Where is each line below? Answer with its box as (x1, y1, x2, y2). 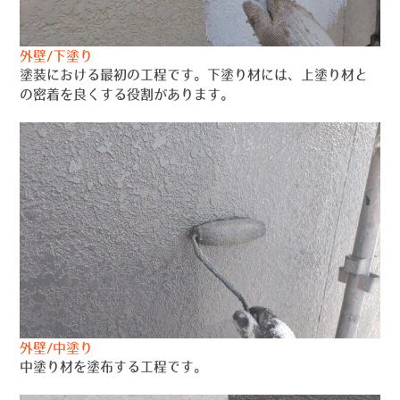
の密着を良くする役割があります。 (20, 87, 235, 101)
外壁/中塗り (20, 340, 94, 354)
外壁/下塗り (20, 49, 94, 62)
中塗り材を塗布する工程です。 (20, 359, 208, 373)
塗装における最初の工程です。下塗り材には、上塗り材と (20, 68, 369, 81)
